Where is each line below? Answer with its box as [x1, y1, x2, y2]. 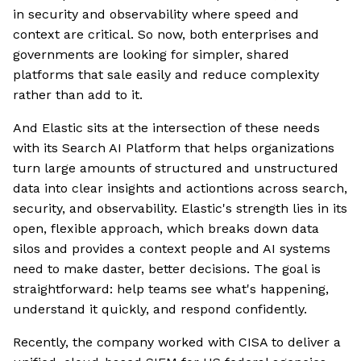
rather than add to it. [13, 87, 143, 103]
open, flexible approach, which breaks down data [13, 221, 319, 237]
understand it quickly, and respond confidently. [13, 301, 307, 317]
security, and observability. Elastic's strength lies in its [13, 201, 347, 217]
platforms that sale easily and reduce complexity [13, 67, 319, 83]
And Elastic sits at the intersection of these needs [13, 120, 320, 136]
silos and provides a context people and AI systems [13, 241, 330, 257]
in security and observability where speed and [13, 6, 299, 23]
